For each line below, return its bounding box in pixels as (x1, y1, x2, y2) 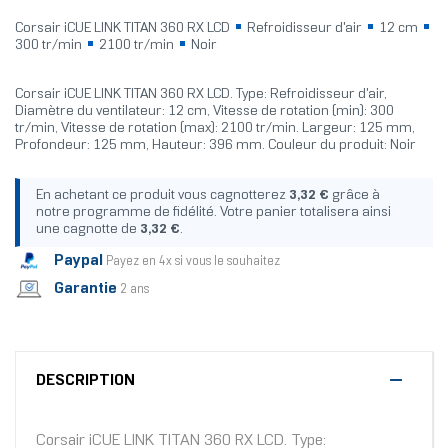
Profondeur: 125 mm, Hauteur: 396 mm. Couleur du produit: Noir (15, 139, 416, 153)
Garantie (54, 280, 117, 296)
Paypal (54, 252, 103, 268)
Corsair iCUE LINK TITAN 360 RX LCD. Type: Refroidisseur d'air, (15, 88, 387, 102)
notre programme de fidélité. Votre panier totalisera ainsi (36, 206, 391, 220)
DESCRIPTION (36, 373, 135, 389)
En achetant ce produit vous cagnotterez (36, 189, 289, 203)
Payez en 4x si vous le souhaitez (106, 255, 280, 268)
